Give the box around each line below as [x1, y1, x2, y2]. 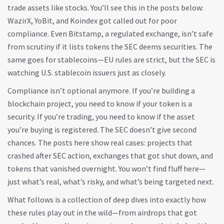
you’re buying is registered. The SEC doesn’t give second [7, 124, 196, 134]
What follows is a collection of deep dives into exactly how [7, 194, 206, 204]
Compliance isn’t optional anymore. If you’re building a [7, 85, 195, 95]
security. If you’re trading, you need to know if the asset [7, 111, 195, 121]
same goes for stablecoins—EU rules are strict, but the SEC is [7, 54, 215, 64]
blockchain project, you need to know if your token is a [7, 98, 192, 108]
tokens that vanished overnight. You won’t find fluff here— [7, 163, 205, 173]
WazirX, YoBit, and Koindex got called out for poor [7, 15, 177, 25]
